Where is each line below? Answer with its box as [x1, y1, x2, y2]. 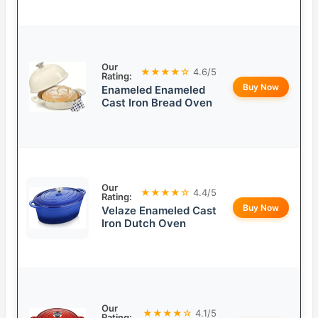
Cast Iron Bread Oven [102, 96, 212, 110]
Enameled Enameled [102, 83, 205, 97]
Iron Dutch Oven [102, 216, 186, 231]
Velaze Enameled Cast [102, 204, 216, 218]
